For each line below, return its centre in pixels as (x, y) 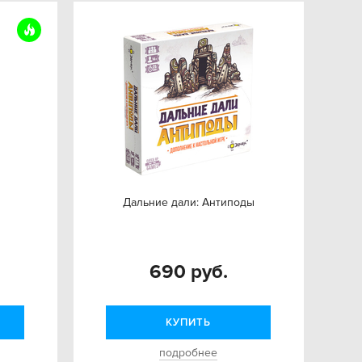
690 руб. (188, 272)
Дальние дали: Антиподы (188, 202)
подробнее (189, 353)
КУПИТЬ (188, 322)
